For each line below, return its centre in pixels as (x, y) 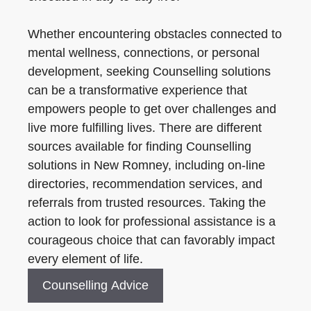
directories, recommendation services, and (145, 184)
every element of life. (85, 259)
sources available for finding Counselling (140, 146)
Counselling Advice (95, 285)
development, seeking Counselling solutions (149, 72)
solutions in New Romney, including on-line (146, 165)
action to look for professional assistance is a (152, 221)
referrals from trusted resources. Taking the (147, 203)
